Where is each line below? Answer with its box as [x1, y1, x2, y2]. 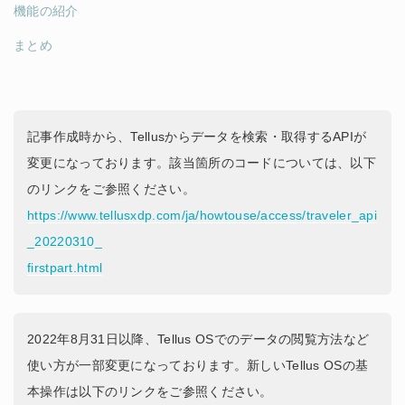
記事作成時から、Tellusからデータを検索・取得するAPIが [27, 129, 367, 144]
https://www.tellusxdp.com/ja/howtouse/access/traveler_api [27, 208, 378, 222]
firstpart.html [27, 260, 103, 275]
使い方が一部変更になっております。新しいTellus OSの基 [27, 358, 369, 372]
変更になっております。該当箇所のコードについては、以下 [27, 155, 377, 170]
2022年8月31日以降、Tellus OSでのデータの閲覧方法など [27, 332, 370, 346]
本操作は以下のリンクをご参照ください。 [27, 384, 273, 399]
